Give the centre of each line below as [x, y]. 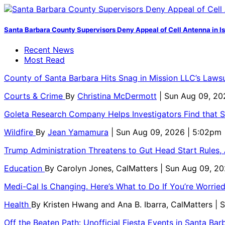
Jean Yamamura [78, 132]
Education [24, 168]
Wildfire [20, 132]
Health [18, 204]
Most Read [44, 60]
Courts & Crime [35, 96]
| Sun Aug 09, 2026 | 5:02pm [166, 132]
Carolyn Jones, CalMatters [108, 168]
